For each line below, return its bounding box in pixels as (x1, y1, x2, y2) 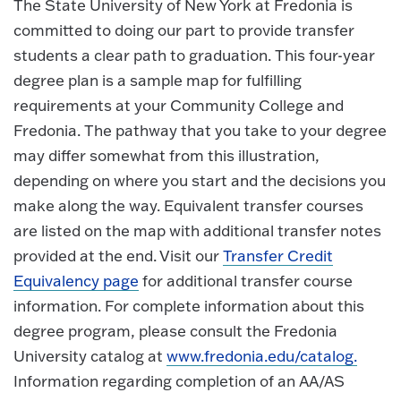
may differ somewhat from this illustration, (13, 146, 320, 166)
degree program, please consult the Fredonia (13, 321, 337, 341)
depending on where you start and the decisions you (13, 171, 386, 191)
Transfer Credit (223, 246, 334, 266)
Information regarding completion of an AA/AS (13, 371, 345, 391)
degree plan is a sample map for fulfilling (13, 71, 302, 90)
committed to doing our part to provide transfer (13, 21, 354, 40)
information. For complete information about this (13, 296, 364, 316)
